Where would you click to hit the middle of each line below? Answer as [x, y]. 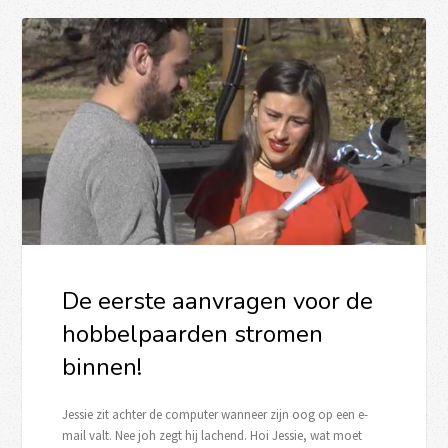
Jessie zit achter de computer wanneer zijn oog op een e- [215, 414]
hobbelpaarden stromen [193, 333]
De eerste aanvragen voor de [218, 300]
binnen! [102, 366]
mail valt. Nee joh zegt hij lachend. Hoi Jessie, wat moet [212, 435]
